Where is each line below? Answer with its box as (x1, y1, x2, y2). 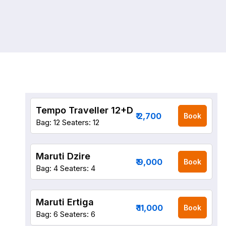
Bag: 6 (36, 209, 58, 219)
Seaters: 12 (62, 118, 99, 127)
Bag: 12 (36, 118, 60, 127)
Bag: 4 (36, 163, 58, 173)
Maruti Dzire (36, 151, 90, 161)
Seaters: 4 (60, 163, 95, 173)
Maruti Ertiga (36, 197, 94, 207)
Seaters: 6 (60, 209, 95, 219)
